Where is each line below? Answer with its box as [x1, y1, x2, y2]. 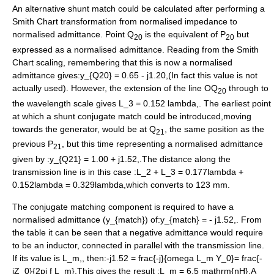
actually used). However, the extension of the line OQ [12, 83, 218, 93]
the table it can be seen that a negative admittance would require [12, 228, 263, 238]
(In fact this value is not [168, 70, 257, 80]
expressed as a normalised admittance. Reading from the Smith [12, 44, 259, 54]
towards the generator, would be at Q [12, 124, 156, 134]
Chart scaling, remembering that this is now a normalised [12, 57, 232, 67]
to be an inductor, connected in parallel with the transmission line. [12, 240, 264, 251]
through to [226, 83, 268, 93]
